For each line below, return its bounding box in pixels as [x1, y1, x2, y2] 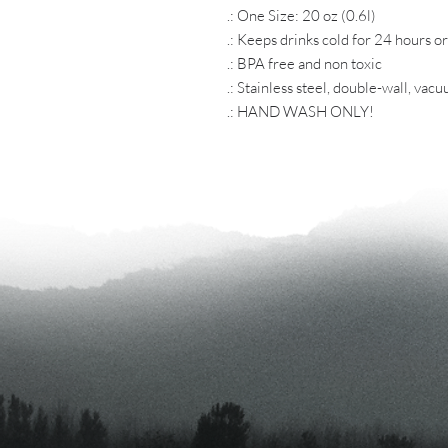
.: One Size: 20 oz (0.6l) [227, 5, 376, 25]
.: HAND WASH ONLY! [227, 101, 374, 121]
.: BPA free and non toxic [227, 53, 382, 73]
